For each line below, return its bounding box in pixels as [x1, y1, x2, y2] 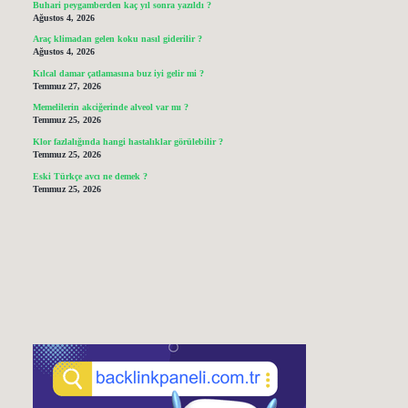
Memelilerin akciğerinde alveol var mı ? [32, 102, 189, 113]
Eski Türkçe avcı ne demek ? [32, 170, 148, 181]
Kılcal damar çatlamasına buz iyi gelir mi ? [32, 67, 204, 78]
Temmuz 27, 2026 [32, 80, 101, 91]
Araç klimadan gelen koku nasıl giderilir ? [32, 34, 202, 45]
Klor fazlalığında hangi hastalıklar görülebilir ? [32, 136, 223, 147]
